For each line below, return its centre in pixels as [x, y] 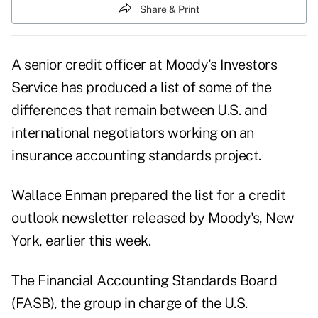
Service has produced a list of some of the [141, 88]
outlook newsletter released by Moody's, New [153, 218]
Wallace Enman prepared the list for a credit [148, 196]
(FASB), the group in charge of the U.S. [130, 303]
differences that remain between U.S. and [139, 110]
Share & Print [170, 9]
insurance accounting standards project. [136, 156]
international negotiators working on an [133, 133]
